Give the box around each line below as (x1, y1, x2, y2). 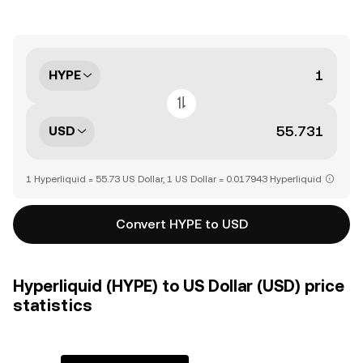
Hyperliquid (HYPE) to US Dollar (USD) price (13, 275, 344, 296)
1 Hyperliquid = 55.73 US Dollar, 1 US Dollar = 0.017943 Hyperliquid (26, 173, 322, 185)
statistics (13, 295, 92, 315)
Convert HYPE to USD (115, 216, 248, 232)
